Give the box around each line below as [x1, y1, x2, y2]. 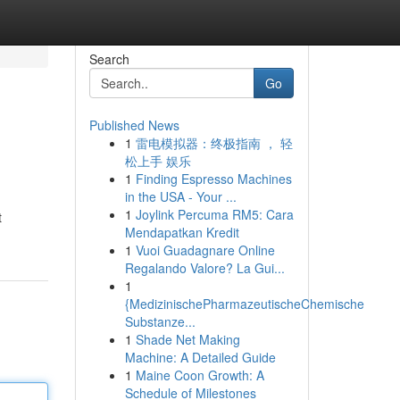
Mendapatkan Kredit [124, 223, 239, 241]
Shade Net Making [135, 330, 240, 348]
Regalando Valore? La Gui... [124, 259, 285, 277]
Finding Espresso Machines [135, 170, 292, 187]
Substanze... [124, 312, 196, 330]
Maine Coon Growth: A [135, 366, 264, 384]
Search [88, 50, 129, 68]
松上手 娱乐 [124, 152, 191, 170]
